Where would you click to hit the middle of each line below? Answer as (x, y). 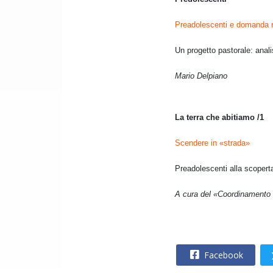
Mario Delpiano (201, 76)
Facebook (222, 255)
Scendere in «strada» (212, 143)
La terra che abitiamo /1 (219, 118)
